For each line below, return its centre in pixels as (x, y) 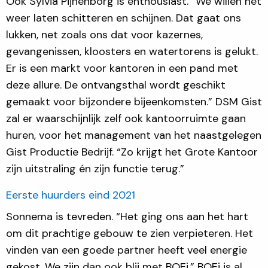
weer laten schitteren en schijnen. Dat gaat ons (124, 18)
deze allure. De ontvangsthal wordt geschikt (116, 85)
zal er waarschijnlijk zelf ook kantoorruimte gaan (126, 118)
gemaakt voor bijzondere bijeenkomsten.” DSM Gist (134, 101)
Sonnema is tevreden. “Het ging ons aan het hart (127, 216)
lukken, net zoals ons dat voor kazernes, (104, 34)
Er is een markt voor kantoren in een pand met (122, 68)
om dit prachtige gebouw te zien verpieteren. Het (130, 233)
